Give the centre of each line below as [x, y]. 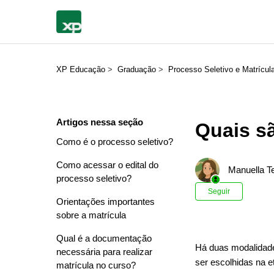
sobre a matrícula [91, 215]
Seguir [219, 192]
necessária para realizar [104, 252]
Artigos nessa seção [100, 122]
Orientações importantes [106, 202]
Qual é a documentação [104, 238]
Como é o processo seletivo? [115, 142]
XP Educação [81, 69]
